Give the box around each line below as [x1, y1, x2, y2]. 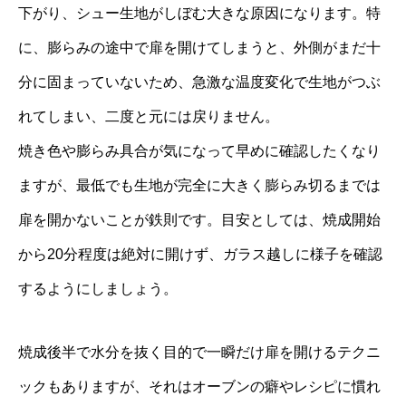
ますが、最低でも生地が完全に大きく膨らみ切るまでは [18, 178, 381, 194]
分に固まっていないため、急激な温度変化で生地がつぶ [18, 74, 381, 91]
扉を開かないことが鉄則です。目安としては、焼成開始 [18, 212, 381, 228]
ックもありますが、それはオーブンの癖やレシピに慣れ [18, 379, 381, 395]
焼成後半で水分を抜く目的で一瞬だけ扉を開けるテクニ [18, 344, 381, 361]
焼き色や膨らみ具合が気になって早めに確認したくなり [18, 143, 381, 159]
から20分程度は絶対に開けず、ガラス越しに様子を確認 [18, 246, 382, 263]
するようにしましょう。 [18, 281, 178, 297]
